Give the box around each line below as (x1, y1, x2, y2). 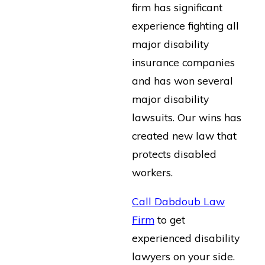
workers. (131, 166, 173, 179)
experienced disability (131, 231, 240, 244)
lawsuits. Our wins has (131, 111, 241, 124)
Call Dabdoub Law (131, 194, 225, 208)
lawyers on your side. (131, 249, 235, 263)
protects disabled (131, 147, 216, 161)
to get (154, 212, 185, 226)
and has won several (131, 74, 233, 88)
